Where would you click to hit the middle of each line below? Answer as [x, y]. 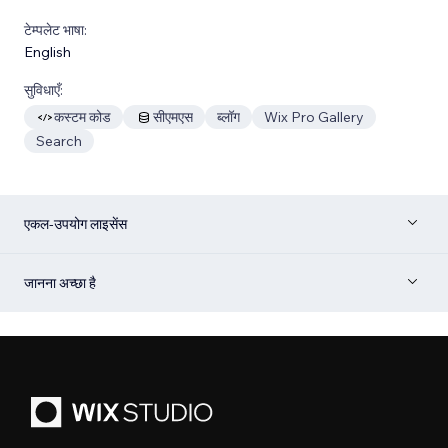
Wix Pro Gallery [314, 116]
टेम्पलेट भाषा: [55, 29]
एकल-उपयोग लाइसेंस [75, 223]
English [47, 51]
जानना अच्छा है [60, 282]
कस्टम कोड [82, 116]
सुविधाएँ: [43, 89]
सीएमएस [173, 116]
